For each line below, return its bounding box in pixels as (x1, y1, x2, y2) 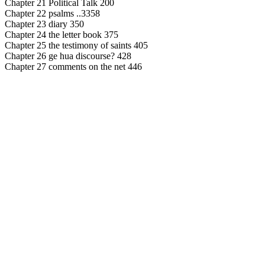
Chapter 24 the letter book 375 (5, 30, 118, 40)
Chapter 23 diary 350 (5, 19, 84, 29)
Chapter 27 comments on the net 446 (5, 62, 142, 72)
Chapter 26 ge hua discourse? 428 (5, 51, 131, 61)
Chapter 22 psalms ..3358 (5, 8, 100, 18)
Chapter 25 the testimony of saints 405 (5, 40, 148, 50)
